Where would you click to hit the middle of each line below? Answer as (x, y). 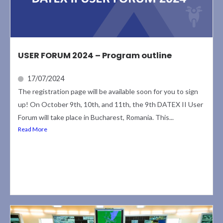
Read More (33, 129)
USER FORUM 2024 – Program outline (95, 56)
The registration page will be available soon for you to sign (108, 92)
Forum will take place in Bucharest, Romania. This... (96, 117)
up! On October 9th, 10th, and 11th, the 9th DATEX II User (111, 105)
